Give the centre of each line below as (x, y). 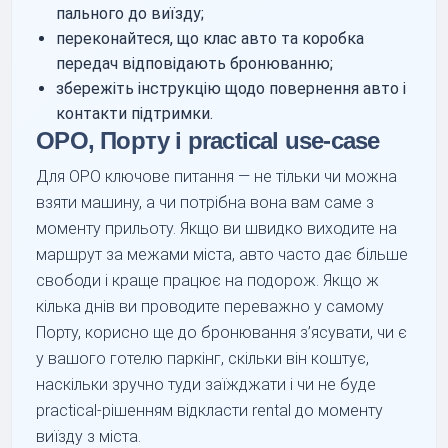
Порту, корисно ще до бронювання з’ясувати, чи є (222, 332)
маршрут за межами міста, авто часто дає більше (222, 254)
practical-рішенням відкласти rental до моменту (210, 410)
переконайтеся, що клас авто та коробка (210, 38)
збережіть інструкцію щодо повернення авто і (231, 88)
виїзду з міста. (89, 436)
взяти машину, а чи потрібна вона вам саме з (205, 202)
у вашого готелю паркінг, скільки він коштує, (203, 358)
